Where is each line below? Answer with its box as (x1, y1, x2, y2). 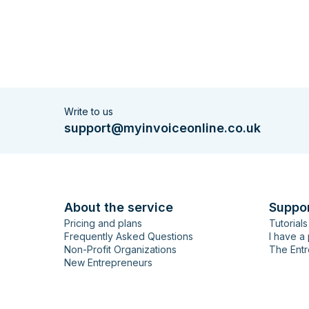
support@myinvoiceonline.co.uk (64, 121, 261, 136)
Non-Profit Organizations (64, 243, 177, 256)
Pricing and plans (64, 217, 142, 230)
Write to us (64, 106, 113, 118)
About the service (64, 200, 173, 215)
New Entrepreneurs (64, 257, 152, 269)
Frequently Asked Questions (64, 230, 193, 243)
